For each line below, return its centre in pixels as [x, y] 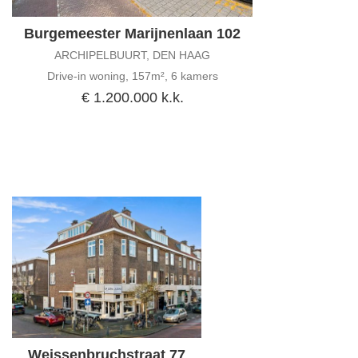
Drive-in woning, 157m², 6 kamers [132, 76]
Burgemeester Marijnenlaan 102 [132, 34]
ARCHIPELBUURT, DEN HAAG [132, 56]
